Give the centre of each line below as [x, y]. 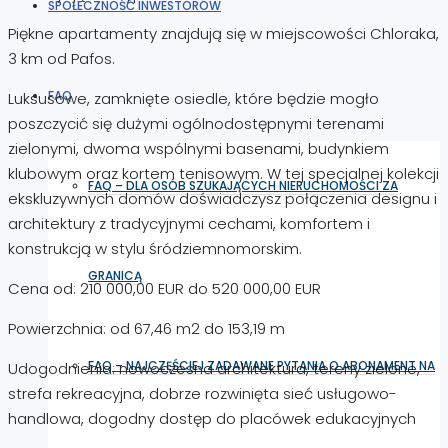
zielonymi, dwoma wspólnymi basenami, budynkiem [198, 148]
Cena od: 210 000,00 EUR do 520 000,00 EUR [164, 288]
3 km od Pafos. [61, 58]
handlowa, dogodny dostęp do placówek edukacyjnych [212, 418]
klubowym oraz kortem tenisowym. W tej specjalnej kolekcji [223, 173]
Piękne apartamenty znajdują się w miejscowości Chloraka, [223, 33]
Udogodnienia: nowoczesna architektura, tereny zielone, [214, 368]
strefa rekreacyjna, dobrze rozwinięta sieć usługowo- [202, 393]
